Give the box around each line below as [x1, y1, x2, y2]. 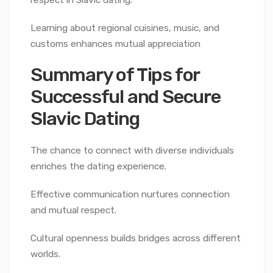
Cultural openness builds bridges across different [30, 232, 241, 244]
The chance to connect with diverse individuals [30, 144, 234, 156]
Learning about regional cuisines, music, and [30, 22, 219, 34]
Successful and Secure [30, 85, 221, 108]
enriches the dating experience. [30, 160, 166, 172]
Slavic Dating [30, 107, 140, 130]
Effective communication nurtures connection [30, 188, 230, 200]
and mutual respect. [30, 204, 116, 216]
